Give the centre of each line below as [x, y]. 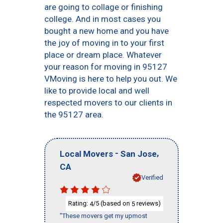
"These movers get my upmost [104, 216]
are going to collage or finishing [104, 7]
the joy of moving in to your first [104, 43]
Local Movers [86, 154]
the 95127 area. [74, 114]
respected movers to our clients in [108, 103]
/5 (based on [112, 203]
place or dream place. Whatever [103, 55]
